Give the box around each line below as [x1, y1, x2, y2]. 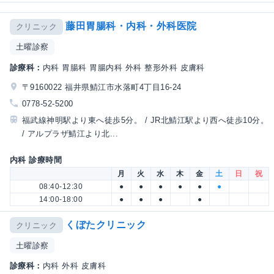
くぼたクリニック [65, 219, 147, 230]
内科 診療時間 [10, 155, 62, 165]
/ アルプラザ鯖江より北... [22, 128, 119, 138]
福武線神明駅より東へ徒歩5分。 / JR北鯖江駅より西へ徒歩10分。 [22, 115, 269, 125]
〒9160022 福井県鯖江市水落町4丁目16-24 [22, 82, 182, 92]
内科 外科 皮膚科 [42, 261, 106, 271]
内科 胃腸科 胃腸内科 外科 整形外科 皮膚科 [42, 62, 205, 72]
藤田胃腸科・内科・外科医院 [65, 21, 197, 32]
